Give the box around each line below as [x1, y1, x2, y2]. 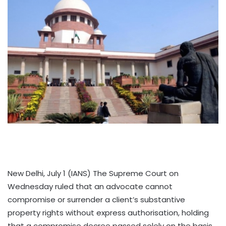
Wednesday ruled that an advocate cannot [8, 181, 173, 192]
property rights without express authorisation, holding [8, 207, 209, 218]
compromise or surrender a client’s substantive [8, 194, 185, 205]
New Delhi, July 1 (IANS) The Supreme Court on [8, 168, 179, 179]
